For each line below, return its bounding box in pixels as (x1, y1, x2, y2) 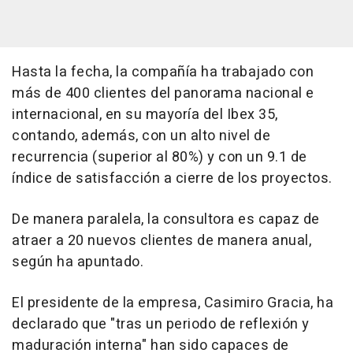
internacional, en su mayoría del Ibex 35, (12, 103, 278, 125)
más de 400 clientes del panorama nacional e (12, 82, 314, 104)
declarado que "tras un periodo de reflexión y (12, 313, 310, 335)
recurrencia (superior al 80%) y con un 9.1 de (12, 146, 307, 168)
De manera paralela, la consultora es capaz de (12, 208, 320, 230)
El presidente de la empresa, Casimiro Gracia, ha (12, 292, 333, 314)
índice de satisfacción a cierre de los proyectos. (12, 167, 333, 189)
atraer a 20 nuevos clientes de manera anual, (12, 229, 311, 251)
